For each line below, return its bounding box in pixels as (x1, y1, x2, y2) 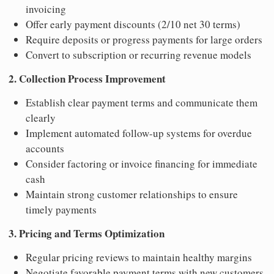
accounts (26, 141, 64, 155)
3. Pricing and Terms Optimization (9, 225, 165, 241)
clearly (26, 110, 56, 125)
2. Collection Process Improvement (9, 70, 166, 86)
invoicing (26, 1, 66, 16)
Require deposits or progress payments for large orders (26, 32, 262, 46)
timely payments (26, 202, 97, 217)
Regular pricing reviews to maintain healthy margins (26, 250, 252, 264)
